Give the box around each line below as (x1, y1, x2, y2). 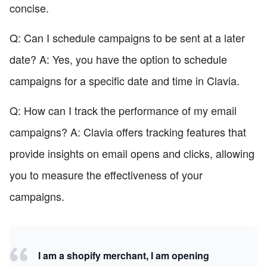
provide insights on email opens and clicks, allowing (10, 145, 254, 162)
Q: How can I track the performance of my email (10, 103, 237, 119)
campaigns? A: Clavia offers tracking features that (10, 124, 246, 140)
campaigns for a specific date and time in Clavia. (10, 73, 240, 89)
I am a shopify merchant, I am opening (38, 249, 209, 263)
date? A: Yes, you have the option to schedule (10, 51, 227, 67)
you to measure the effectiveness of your (10, 167, 203, 183)
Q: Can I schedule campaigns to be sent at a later (10, 30, 245, 46)
